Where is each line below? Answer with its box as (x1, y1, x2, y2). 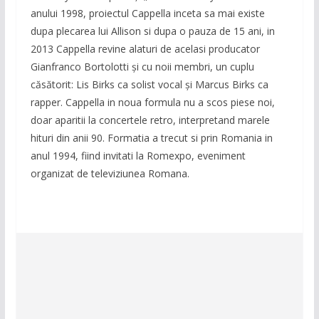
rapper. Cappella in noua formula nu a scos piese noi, (30, 95, 275, 110)
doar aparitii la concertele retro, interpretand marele (30, 113, 270, 127)
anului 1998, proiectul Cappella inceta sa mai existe (30, 6, 265, 21)
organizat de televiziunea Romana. (30, 167, 189, 181)
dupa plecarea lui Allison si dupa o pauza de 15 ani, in (30, 24, 275, 38)
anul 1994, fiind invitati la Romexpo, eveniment (30, 149, 246, 163)
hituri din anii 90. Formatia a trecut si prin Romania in (30, 131, 273, 145)
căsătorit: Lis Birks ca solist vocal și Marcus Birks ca (30, 78, 268, 92)
